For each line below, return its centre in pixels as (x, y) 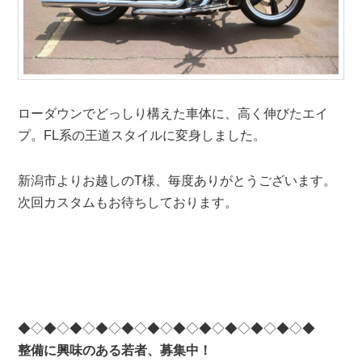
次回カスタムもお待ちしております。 (127, 203)
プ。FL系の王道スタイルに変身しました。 (141, 136)
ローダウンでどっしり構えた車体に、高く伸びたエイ (173, 114)
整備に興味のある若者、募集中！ (114, 350)
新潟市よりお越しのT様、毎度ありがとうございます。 (177, 181)
